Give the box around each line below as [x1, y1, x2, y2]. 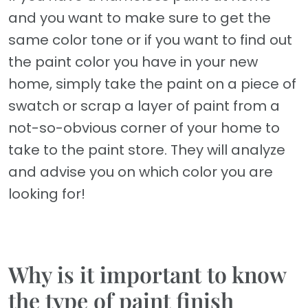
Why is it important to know [8, 259, 286, 289]
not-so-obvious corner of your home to [8, 118, 280, 138]
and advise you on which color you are [8, 162, 273, 182]
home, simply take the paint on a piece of [8, 74, 296, 94]
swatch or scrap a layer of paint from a [8, 96, 280, 116]
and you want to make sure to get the [8, 8, 271, 28]
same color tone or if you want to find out [8, 30, 292, 50]
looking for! [8, 184, 85, 204]
